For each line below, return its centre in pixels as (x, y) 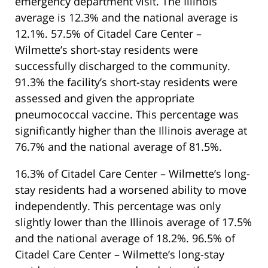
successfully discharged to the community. (123, 66)
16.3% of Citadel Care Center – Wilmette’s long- (133, 173)
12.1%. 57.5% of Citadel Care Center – (108, 33)
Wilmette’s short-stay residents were (106, 49)
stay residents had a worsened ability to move (131, 189)
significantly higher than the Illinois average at (131, 130)
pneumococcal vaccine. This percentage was (127, 114)
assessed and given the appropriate (105, 98)
